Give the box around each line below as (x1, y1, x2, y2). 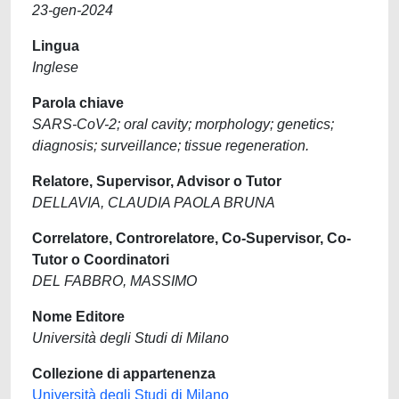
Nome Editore (32, 309, 125, 324)
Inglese (32, 60, 78, 75)
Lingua (32, 38, 79, 53)
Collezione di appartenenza (32, 366, 216, 381)
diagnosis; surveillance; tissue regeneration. (32, 138, 309, 153)
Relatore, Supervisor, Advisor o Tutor (32, 174, 281, 189)
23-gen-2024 (32, 3, 113, 18)
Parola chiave (32, 95, 124, 110)
